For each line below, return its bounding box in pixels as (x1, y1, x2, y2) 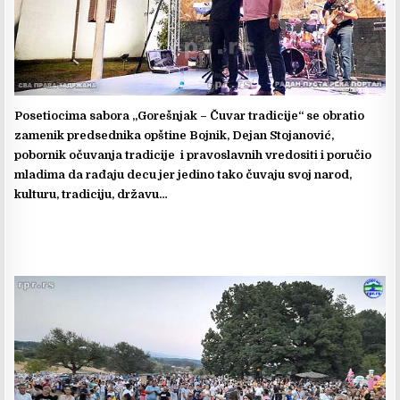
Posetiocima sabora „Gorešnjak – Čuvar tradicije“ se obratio (14, 109, 365, 123)
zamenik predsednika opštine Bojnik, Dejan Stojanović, (14, 129, 335, 143)
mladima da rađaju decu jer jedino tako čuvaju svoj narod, (14, 168, 353, 182)
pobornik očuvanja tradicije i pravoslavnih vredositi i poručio (14, 148, 372, 162)
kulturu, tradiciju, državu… (14, 187, 169, 202)
